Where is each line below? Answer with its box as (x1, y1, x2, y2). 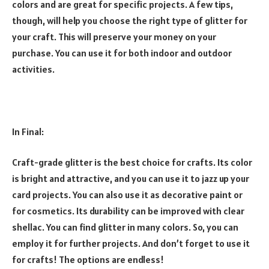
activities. (12, 63, 55, 76)
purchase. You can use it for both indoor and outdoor (12, 47, 232, 59)
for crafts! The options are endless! (12, 253, 164, 266)
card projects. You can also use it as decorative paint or (12, 189, 243, 201)
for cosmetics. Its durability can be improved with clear (12, 205, 244, 217)
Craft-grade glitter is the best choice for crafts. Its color (12, 156, 252, 169)
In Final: (12, 125, 44, 138)
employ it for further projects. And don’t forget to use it (12, 237, 250, 250)
